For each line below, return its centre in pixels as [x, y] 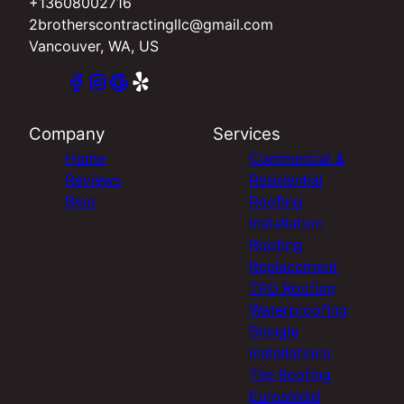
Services [247, 134]
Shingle [274, 331]
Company [67, 134]
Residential [286, 180]
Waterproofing [298, 310]
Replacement [293, 266]
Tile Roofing [290, 375]
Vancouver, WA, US [94, 46]
